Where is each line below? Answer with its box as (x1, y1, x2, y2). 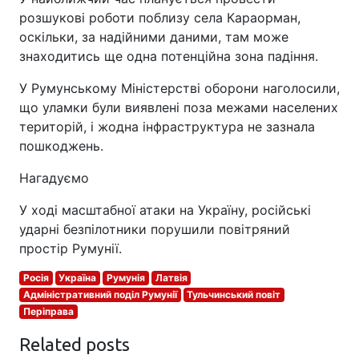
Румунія (106, 271, 145, 284)
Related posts (19, 333, 130, 354)
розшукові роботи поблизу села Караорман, (19, 9, 301, 26)
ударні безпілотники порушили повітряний (19, 220, 290, 237)
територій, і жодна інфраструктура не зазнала (19, 118, 315, 135)
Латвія (155, 271, 188, 284)
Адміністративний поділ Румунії (22, 288, 177, 301)
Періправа (22, 305, 74, 317)
